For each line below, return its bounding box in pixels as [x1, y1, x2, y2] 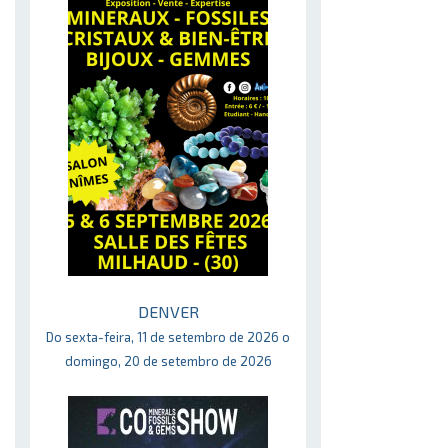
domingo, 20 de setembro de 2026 [64, 353, 272, 369]
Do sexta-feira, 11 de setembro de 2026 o [46, 329, 290, 345]
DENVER [137, 302, 199, 321]
